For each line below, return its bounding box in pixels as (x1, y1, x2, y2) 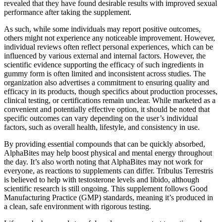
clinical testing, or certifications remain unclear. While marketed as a (4, 96, 216, 105)
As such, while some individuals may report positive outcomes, (4, 25, 201, 34)
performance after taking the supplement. (4, 8, 131, 17)
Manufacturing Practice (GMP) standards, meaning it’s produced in (4, 193, 213, 202)
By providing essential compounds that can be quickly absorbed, (4, 140, 205, 149)
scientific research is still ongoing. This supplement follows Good (4, 184, 208, 193)
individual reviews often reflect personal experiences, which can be (4, 43, 213, 52)
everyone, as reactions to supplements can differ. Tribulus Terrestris (4, 166, 213, 175)
